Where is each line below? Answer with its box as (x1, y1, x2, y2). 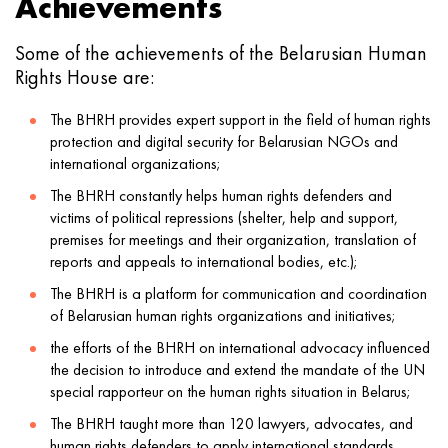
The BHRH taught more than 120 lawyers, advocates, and (50, 413, 413, 434)
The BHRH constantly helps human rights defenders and (50, 185, 392, 206)
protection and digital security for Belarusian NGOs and (50, 131, 398, 152)
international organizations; (50, 153, 221, 174)
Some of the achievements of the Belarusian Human (15, 40, 427, 66)
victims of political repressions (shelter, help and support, (50, 207, 398, 228)
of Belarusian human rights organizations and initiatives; (50, 305, 396, 326)
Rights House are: (15, 64, 154, 90)
